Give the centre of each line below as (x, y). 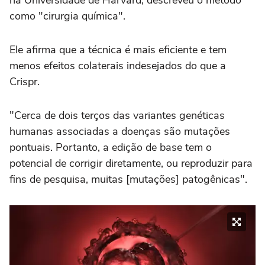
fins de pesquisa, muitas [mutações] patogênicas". (128, 179)
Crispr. (25, 81)
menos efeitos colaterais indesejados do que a (118, 65)
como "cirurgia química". (67, 16)
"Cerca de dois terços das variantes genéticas (117, 115)
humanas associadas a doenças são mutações (120, 131)
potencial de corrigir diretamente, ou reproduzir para (131, 163)
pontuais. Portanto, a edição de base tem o (111, 147)
